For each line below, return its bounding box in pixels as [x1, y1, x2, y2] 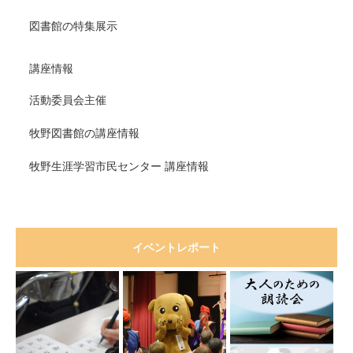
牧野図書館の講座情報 [29, 126, 139, 139]
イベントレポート [132, 240, 221, 254]
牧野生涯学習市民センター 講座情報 [29, 159, 209, 173]
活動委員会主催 [29, 93, 106, 106]
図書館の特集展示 [29, 19, 117, 32]
